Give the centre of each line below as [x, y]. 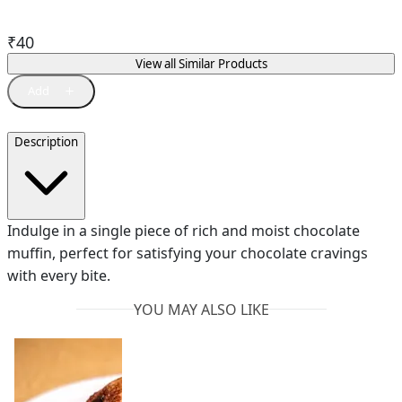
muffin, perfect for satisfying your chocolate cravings [188, 253]
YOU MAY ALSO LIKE [201, 309]
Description [46, 142]
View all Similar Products [201, 63]
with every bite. [59, 276]
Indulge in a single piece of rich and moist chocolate [184, 231]
